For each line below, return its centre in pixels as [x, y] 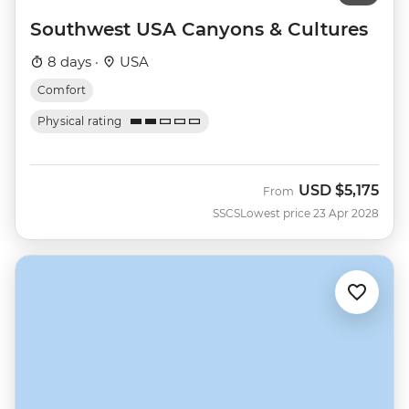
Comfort [62, 90]
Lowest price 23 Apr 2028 [309, 214]
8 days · [73, 62]
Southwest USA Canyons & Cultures [199, 30]
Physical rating [80, 121]
